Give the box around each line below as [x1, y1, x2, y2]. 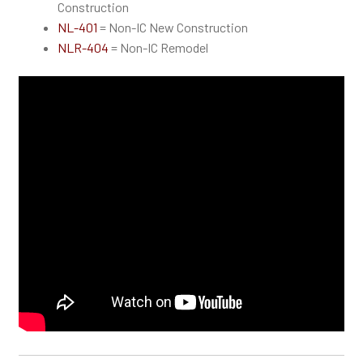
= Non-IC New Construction [96, 19, 248, 36]
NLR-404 [57, 40, 109, 56]
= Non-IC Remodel [108, 40, 208, 56]
